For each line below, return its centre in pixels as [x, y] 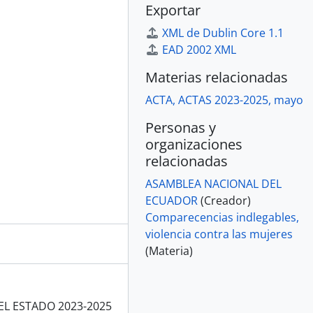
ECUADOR [172, 201]
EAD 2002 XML [199, 50]
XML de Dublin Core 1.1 [223, 33]
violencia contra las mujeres [219, 234]
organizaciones [194, 144]
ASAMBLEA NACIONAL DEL [213, 184]
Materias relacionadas [217, 77]
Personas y [181, 128]
